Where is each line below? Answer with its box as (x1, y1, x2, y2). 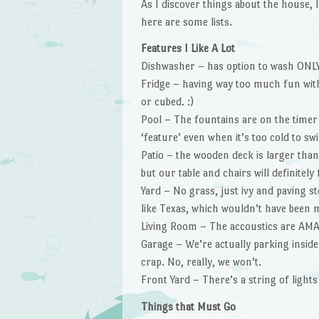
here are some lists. (140, 15, 232, 28)
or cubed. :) (140, 95, 194, 108)
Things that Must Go (140, 300, 236, 313)
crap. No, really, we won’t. (140, 256, 261, 268)
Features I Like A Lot (140, 42, 235, 55)
